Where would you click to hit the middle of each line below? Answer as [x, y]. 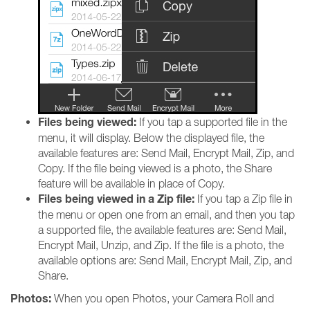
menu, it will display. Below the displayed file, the [151, 138]
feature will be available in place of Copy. [131, 183]
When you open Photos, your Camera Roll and [163, 298]
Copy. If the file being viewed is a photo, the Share [155, 168]
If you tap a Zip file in [244, 199]
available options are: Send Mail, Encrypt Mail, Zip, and [165, 260]
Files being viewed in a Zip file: [116, 199]
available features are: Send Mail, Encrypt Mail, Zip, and [166, 153]
